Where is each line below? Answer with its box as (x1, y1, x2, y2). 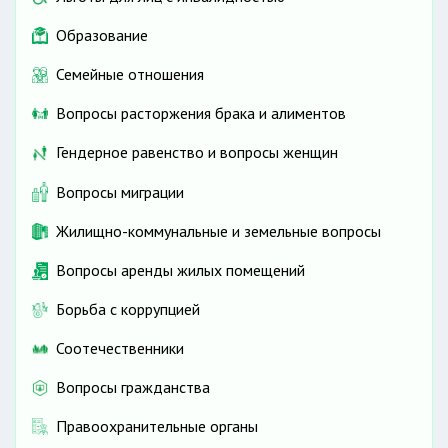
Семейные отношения (56, 64, 204, 85)
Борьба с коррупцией (56, 299, 200, 320)
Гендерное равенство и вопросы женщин (56, 142, 338, 163)
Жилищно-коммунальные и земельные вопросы (56, 221, 381, 242)
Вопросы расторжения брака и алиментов (56, 103, 346, 124)
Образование (56, 25, 148, 46)
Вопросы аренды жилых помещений (56, 260, 305, 281)
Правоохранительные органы (56, 416, 258, 437)
